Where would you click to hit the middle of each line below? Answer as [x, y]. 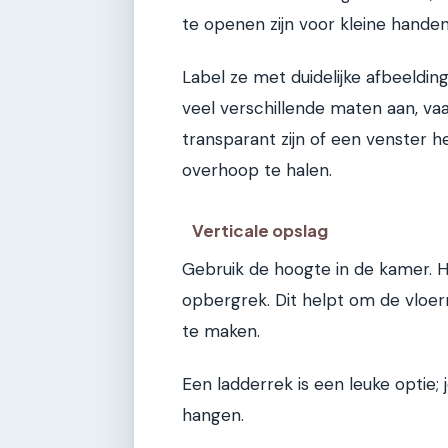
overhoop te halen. [257, 170]
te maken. [221, 330]
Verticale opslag [260, 230]
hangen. [213, 415]
